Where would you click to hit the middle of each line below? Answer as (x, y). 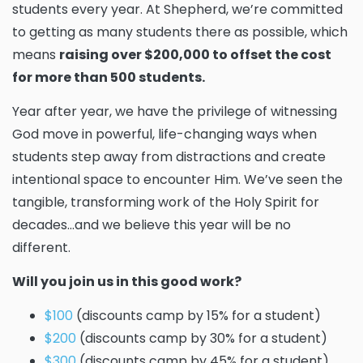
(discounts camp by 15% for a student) (197, 316)
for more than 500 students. (109, 77)
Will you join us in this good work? (127, 282)
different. (41, 248)
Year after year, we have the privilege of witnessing (175, 111)
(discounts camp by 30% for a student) (202, 338)
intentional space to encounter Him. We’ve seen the (177, 179)
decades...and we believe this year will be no (152, 225)
